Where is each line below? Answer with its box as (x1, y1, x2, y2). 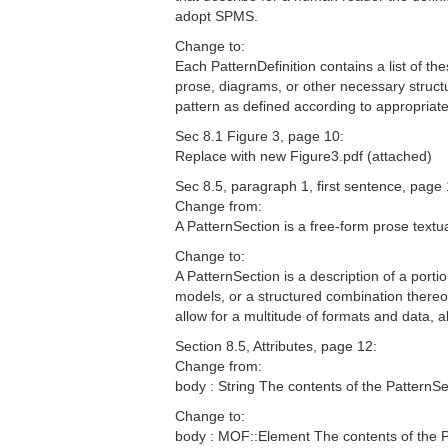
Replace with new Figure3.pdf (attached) (175, 148, 432, 164)
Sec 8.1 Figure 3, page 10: (175, 128, 344, 144)
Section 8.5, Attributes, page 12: (175, 338, 377, 354)
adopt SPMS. (175, 8, 258, 24)
